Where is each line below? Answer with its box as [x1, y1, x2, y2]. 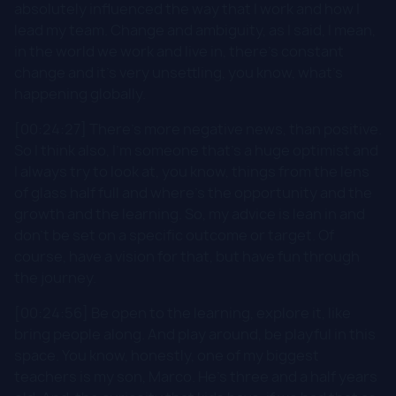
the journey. [14, 267, 96, 287]
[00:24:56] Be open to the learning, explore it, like [14, 302, 351, 323]
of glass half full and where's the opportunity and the [14, 182, 372, 202]
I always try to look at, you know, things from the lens [14, 161, 369, 181]
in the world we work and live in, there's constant [14, 41, 344, 61]
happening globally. [14, 83, 146, 103]
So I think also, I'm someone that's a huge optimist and [14, 140, 378, 160]
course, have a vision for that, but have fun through [14, 246, 360, 266]
